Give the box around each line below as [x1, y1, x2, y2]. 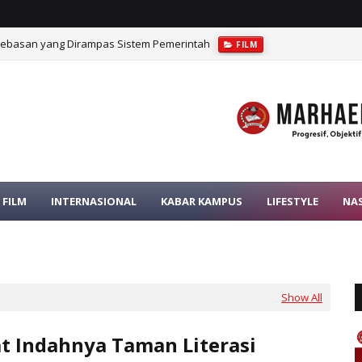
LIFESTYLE [267, 194, 318, 208]
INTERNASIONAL [51, 194, 137, 208]
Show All [281, 290, 322, 305]
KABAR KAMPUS [161, 194, 242, 208]
